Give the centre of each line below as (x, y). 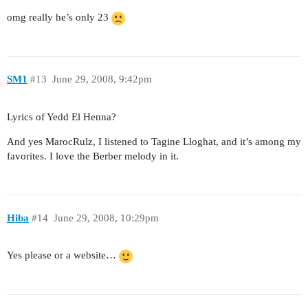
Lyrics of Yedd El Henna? (62, 117)
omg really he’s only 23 (59, 18)
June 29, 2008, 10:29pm (106, 218)
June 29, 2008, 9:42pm (102, 79)
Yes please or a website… (63, 255)
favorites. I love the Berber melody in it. (93, 156)
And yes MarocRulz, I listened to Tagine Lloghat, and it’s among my (154, 142)
